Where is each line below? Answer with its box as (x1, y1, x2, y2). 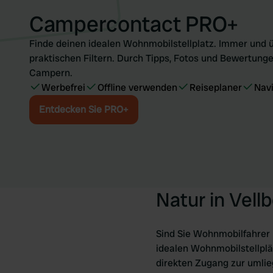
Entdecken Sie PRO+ (39, 103, 129, 116)
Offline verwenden (97, 81, 177, 94)
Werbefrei (41, 81, 85, 94)
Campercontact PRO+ (29, 10, 238, 38)
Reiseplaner (190, 81, 242, 94)
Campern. (29, 66, 73, 79)
